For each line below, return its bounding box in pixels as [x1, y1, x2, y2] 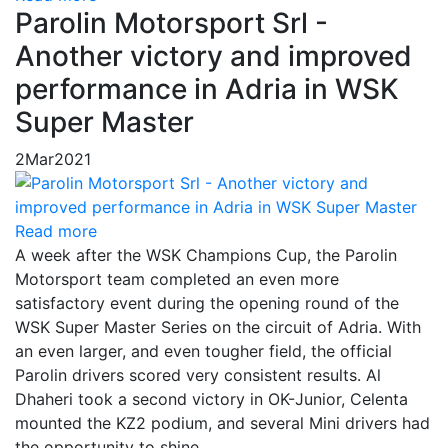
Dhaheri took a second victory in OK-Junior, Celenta [15, 389, 408, 409]
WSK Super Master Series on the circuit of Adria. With [15, 317, 421, 337]
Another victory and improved [15, 39, 412, 73]
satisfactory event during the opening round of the [15, 293, 399, 313]
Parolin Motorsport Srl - [15, 6, 328, 40]
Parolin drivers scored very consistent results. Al [15, 365, 381, 385]
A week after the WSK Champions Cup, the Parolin [15, 245, 397, 265]
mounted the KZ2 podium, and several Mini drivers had [15, 413, 430, 433]
